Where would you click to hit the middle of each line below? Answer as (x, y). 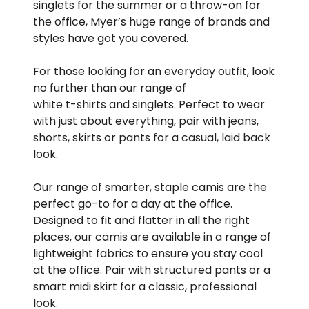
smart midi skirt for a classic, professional (145, 286)
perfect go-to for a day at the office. (133, 203)
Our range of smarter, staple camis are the (150, 187)
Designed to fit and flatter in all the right (141, 220)
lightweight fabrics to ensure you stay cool (148, 253)
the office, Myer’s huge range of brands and (151, 21)
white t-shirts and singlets (103, 104)
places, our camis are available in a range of (152, 237)
